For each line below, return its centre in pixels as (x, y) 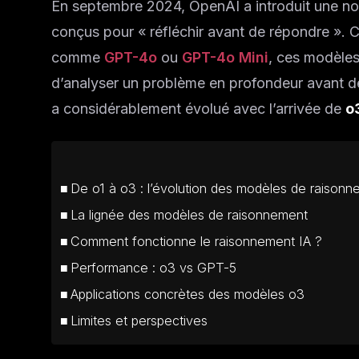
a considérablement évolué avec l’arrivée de (198, 109)
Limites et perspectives (139, 321)
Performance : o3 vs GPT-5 (154, 268)
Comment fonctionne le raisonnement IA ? (197, 241)
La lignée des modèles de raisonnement (190, 215)
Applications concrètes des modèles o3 (188, 294)
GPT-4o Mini (225, 57)
